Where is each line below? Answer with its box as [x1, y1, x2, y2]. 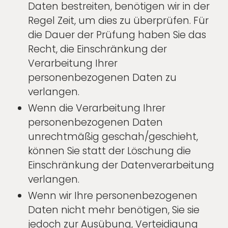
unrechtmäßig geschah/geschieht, [28, 130, 198, 144]
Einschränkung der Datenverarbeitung [28, 158, 214, 173]
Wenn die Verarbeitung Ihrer [28, 101, 165, 116]
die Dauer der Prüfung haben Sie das [28, 28, 206, 42]
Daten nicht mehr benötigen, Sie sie [28, 203, 199, 217]
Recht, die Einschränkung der [28, 42, 167, 56]
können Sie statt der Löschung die [28, 144, 191, 158]
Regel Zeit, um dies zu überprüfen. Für [28, 14, 209, 28]
